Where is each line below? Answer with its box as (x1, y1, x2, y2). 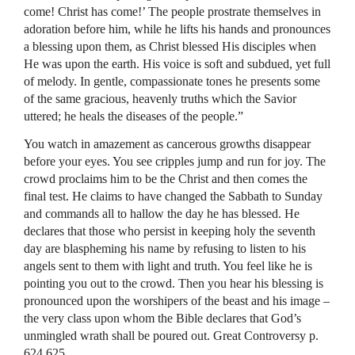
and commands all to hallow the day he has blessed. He (24, 207, 300, 220)
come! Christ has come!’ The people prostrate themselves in (24, 5, 321, 18)
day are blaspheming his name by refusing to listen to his (24, 242, 306, 255)
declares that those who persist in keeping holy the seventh (24, 224, 315, 238)
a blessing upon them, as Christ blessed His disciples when (24, 40, 316, 53)
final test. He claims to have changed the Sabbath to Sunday (24, 189, 323, 203)
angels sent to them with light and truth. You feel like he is (24, 259, 312, 273)
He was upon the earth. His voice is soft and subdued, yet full (24, 57, 330, 71)
